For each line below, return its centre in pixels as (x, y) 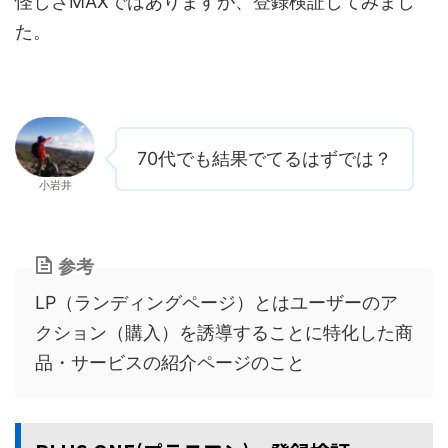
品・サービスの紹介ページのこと (170, 362)
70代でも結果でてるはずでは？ (264, 158)
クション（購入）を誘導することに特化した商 (224, 332)
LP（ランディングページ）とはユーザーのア (216, 302)
